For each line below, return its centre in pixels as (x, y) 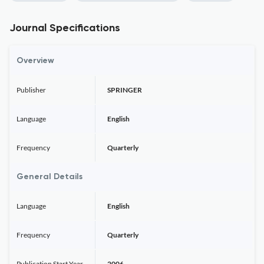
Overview (35, 61)
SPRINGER (125, 90)
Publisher (31, 90)
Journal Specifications (65, 28)
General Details (49, 177)
